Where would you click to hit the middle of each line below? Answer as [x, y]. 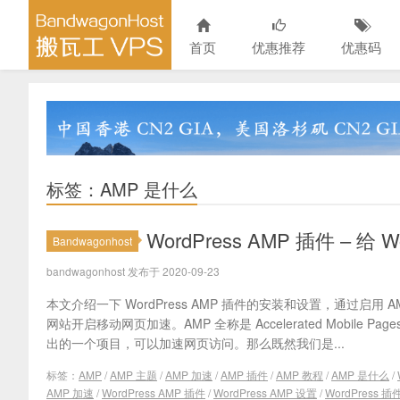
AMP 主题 [133, 375]
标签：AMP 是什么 [122, 189]
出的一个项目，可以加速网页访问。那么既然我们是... [196, 343]
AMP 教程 [300, 375]
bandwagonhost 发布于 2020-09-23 [133, 271]
